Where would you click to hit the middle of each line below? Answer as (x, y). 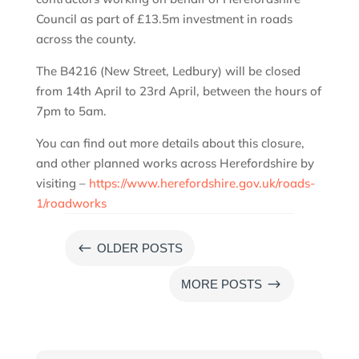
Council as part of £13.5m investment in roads (164, 19)
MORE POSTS (222, 284)
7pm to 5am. (71, 111)
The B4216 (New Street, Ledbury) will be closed (168, 71)
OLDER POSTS (139, 248)
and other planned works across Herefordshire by (175, 163)
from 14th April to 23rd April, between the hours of (178, 91)
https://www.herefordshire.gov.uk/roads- (202, 184)
